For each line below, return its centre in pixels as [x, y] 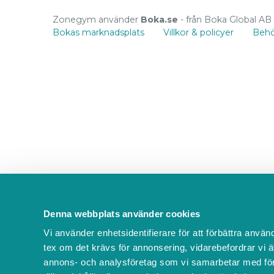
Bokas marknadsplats [98, 32]
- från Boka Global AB [224, 19]
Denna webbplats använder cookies [122, 213]
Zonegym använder [96, 19]
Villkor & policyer [198, 32]
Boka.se [159, 19]
